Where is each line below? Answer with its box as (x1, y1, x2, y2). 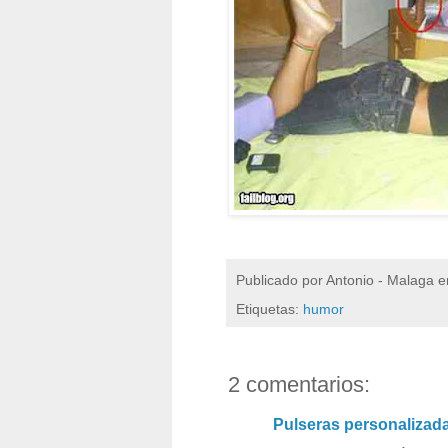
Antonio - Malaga (326, 272, 434, 289)
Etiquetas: (236, 301, 303, 318)
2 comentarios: (228, 372, 370, 398)
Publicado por (236, 272, 326, 289)
